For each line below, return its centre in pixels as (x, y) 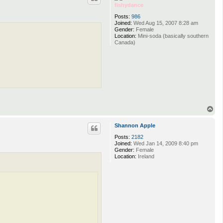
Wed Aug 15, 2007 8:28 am (165, 23)
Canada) (125, 43)
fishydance (129, 5)
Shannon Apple (135, 125)
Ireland (145, 156)
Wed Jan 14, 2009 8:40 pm (165, 143)
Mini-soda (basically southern (172, 36)
